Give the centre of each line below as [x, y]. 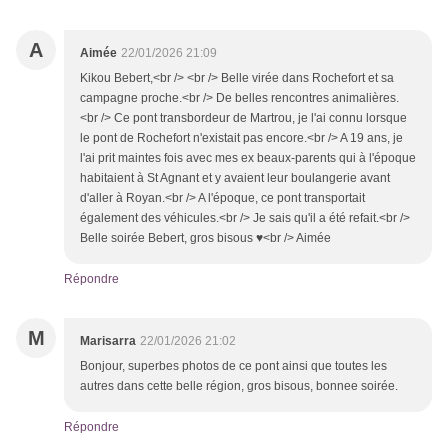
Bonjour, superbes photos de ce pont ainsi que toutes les [233, 366]
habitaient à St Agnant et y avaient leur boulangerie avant [235, 178]
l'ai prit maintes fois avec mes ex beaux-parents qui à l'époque [248, 158]
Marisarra [108, 341]
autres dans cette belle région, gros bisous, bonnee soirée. [239, 386]
